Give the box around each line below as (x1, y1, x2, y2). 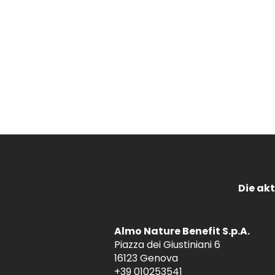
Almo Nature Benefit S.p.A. (114, 224, 250, 238)
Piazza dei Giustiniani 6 (114, 238, 220, 252)
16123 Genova (114, 251, 178, 265)
